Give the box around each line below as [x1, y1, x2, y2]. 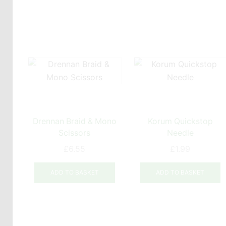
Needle [166, 128, 194, 138]
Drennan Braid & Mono [32, 116, 117, 126]
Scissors [59, 128, 91, 138]
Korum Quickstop [147, 116, 213, 126]
